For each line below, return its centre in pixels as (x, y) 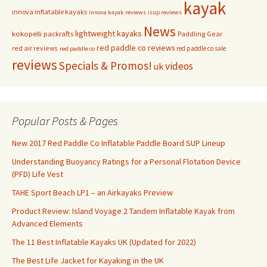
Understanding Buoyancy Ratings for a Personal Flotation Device (126, 162)
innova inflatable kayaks (49, 12)
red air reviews (35, 48)
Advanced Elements (47, 224)
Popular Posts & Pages (65, 121)
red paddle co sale (201, 49)
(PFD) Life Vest (38, 174)
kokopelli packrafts (43, 34)
